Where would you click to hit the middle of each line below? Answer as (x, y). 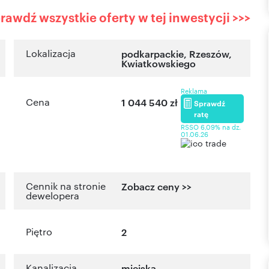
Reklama (194, 91)
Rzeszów (209, 54)
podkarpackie (153, 54)
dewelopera (53, 196)
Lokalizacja (51, 53)
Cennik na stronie (66, 186)
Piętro (39, 232)
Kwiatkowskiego (159, 63)
